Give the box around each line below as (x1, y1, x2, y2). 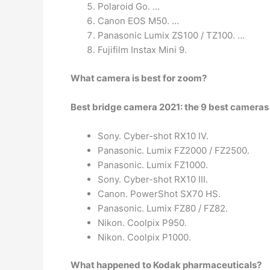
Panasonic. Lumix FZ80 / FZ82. (98, 202, 228, 214)
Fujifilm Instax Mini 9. (98, 44, 187, 55)
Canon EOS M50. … (98, 15, 179, 27)
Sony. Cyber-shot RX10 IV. (98, 130, 209, 142)
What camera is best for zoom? (71, 72, 207, 84)
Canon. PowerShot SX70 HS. (98, 187, 221, 199)
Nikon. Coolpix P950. (98, 216, 187, 228)
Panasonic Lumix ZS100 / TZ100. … (98, 30, 245, 41)
